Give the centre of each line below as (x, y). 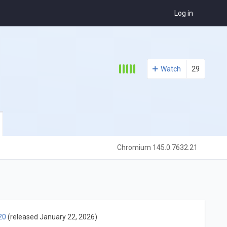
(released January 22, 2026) (51, 217)
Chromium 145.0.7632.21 (158, 148)
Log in (184, 13)
